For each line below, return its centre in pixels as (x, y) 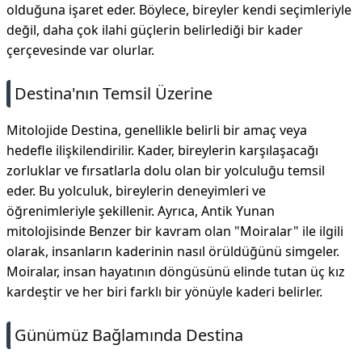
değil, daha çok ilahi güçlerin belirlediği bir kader (155, 30)
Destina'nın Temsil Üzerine (114, 93)
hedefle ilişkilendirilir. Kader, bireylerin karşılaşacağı (162, 150)
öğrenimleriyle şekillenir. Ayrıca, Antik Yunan (141, 211)
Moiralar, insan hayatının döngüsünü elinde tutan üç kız (176, 271)
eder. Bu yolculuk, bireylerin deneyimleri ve (136, 191)
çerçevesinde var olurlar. (80, 50)
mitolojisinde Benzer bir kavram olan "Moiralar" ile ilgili (175, 231)
